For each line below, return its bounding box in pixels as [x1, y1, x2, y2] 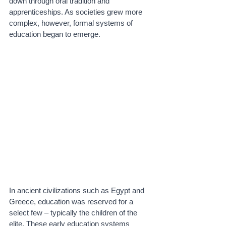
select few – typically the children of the [9, 208, 139, 217]
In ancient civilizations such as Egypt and [9, 186, 146, 195]
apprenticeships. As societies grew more [9, 8, 144, 16]
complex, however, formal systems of [9, 19, 135, 27]
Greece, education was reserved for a [9, 197, 135, 206]
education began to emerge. [9, 30, 100, 38]
